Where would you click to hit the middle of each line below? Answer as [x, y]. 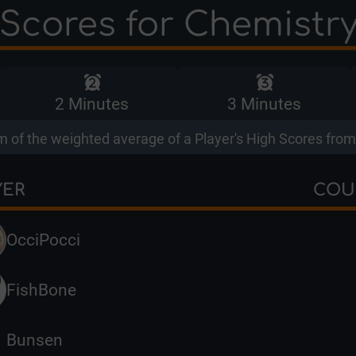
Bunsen [35, 340]
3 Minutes [264, 104]
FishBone [41, 290]
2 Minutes [92, 104]
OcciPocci [43, 240]
